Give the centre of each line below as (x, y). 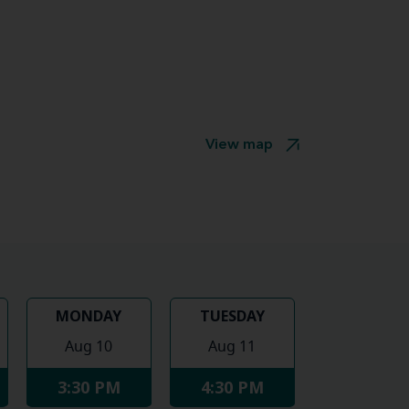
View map (239, 145)
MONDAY (89, 316)
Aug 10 (89, 347)
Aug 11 (232, 347)
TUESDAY (232, 316)
